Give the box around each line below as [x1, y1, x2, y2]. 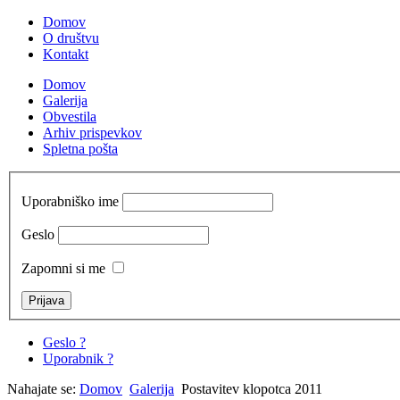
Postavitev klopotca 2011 [181, 380, 322, 396]
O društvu [43, 30, 99, 46]
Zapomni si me [21, 260, 105, 276]
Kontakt [43, 46, 88, 62]
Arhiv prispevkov [43, 125, 142, 140]
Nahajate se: [7, 380, 79, 396]
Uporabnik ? [43, 350, 113, 366]
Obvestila [43, 109, 96, 124]
